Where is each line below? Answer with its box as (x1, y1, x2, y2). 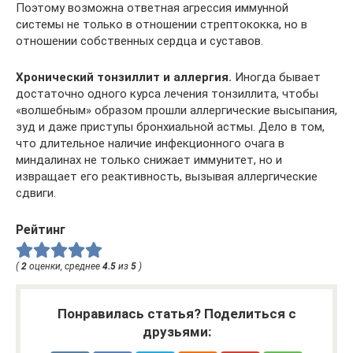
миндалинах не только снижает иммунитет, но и (16, 152, 282, 167)
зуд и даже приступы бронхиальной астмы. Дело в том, (16, 119, 325, 134)
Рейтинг (16, 221, 65, 237)
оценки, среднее (27, 261, 102, 273)
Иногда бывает (232, 69, 321, 84)
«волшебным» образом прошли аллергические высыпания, (16, 102, 337, 117)
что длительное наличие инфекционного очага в (16, 136, 284, 150)
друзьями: (142, 324, 211, 340)
